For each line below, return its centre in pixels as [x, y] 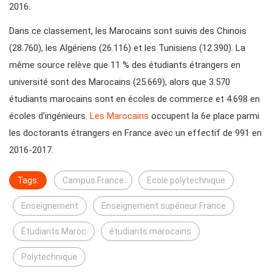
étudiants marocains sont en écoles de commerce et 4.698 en [134, 99]
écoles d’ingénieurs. [49, 116]
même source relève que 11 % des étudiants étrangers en [125, 65]
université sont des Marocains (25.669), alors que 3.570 [120, 82]
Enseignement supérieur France [164, 206]
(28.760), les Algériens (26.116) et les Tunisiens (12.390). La [127, 48]
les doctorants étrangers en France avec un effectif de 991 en [135, 133]
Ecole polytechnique [186, 181]
